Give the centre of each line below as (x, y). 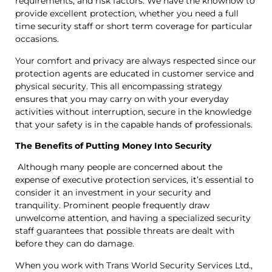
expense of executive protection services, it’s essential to (134, 180)
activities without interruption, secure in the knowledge (133, 111)
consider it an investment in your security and (113, 193)
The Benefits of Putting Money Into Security (113, 146)
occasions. (37, 39)
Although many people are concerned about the (119, 167)
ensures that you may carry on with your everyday (122, 99)
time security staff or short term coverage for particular (134, 26)
